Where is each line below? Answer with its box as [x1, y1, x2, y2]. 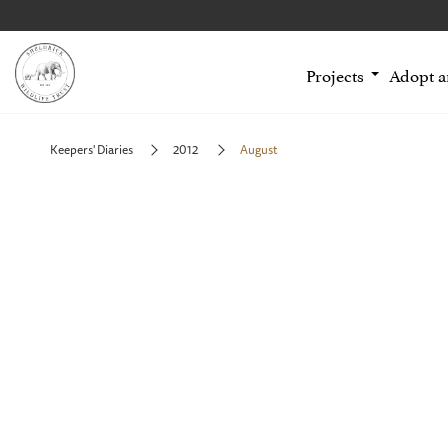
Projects [305, 61, 364, 87]
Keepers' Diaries [50, 140, 133, 159]
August [240, 140, 278, 159]
